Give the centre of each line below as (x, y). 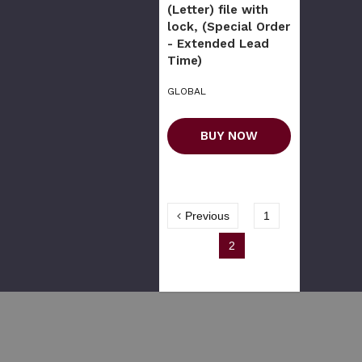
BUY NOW (229, 136)
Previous (207, 216)
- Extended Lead (218, 44)
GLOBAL (187, 92)
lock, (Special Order (229, 27)
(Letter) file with (218, 10)
